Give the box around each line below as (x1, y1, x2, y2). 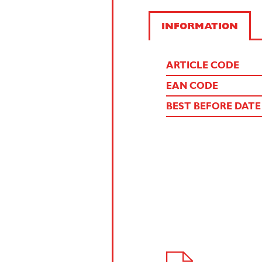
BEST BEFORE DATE (166, 102, 261, 112)
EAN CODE (166, 82, 218, 91)
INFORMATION (161, 22, 238, 32)
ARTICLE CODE (166, 61, 239, 71)
